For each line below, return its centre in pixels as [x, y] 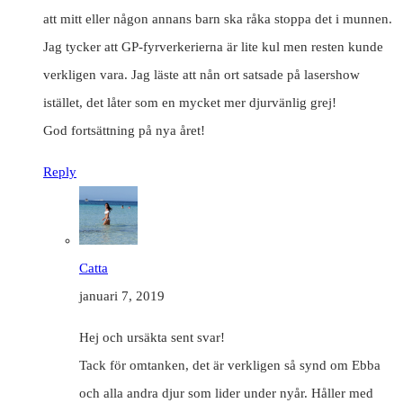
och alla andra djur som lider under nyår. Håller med [226, 393]
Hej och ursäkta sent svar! [152, 337]
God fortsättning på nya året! [124, 130]
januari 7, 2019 [122, 296]
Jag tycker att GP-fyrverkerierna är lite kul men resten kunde [213, 46]
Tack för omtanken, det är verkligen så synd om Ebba [230, 365]
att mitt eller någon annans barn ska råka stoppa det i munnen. [218, 18]
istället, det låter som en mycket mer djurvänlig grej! [190, 102]
